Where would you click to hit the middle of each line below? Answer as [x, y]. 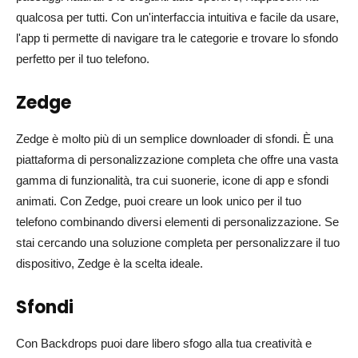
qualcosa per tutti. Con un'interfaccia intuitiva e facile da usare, [177, 17]
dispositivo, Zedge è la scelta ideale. [109, 263]
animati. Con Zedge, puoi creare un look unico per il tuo [159, 201]
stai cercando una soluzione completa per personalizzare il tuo [178, 243]
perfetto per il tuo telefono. [83, 59]
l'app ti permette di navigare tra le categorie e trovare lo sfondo [177, 38]
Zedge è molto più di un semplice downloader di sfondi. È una [175, 139]
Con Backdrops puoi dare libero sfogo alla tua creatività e [164, 343]
